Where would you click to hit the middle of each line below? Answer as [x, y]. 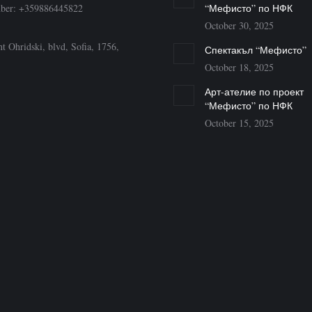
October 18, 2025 [239, 67]
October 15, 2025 [239, 123]
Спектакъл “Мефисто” [256, 49]
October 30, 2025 [239, 25]
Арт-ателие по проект [254, 91]
